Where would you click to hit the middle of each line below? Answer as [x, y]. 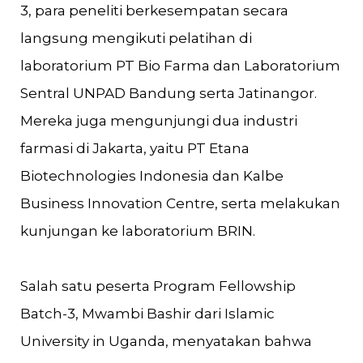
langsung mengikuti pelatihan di [136, 38]
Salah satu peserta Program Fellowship [158, 286]
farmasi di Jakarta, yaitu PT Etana [135, 148]
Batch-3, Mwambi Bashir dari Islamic [147, 314]
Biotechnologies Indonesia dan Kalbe [152, 176]
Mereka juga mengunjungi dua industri [159, 121]
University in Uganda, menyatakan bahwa [166, 341]
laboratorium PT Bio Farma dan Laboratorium [180, 66]
